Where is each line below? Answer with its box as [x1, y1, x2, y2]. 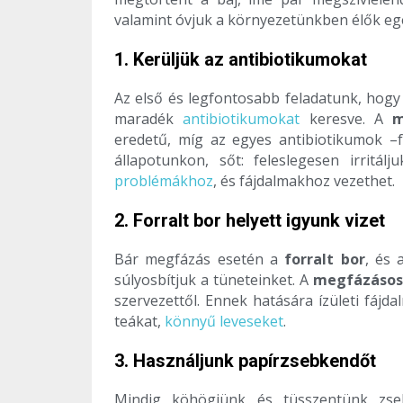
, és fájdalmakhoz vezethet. [213, 171, 395, 192]
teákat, [114, 311, 165, 332]
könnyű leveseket [165, 311, 283, 332]
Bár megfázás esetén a [114, 249, 285, 270]
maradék [114, 109, 184, 130]
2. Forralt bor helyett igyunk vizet [114, 210, 385, 232]
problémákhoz [114, 171, 213, 192]
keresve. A [300, 109, 393, 130]
